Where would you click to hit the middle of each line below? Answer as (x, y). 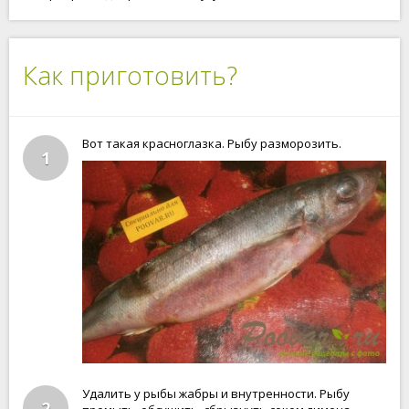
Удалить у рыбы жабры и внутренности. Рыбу (216, 393)
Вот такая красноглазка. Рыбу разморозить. (212, 143)
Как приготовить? (130, 75)
